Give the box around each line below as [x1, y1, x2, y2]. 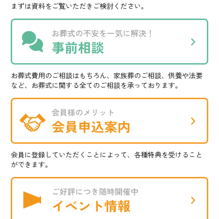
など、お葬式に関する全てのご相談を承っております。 [11, 80, 182, 90]
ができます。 [11, 159, 52, 170]
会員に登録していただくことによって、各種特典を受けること [11, 149, 203, 160]
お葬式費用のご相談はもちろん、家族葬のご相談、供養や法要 [11, 70, 203, 81]
